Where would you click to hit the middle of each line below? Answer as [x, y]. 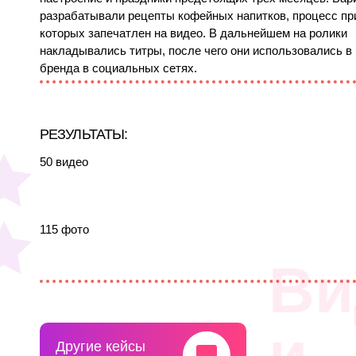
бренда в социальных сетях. [118, 68]
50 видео [64, 162]
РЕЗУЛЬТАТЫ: [84, 134]
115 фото [64, 229]
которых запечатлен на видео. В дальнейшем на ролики [193, 33]
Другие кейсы [101, 346]
